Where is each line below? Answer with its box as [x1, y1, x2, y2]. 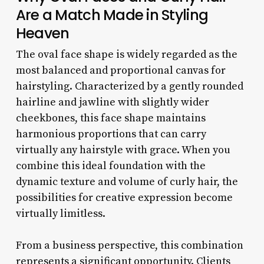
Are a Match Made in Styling [15, 4, 209, 25]
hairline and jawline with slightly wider [15, 95, 209, 109]
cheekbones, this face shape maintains [15, 111, 206, 125]
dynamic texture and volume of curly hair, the [15, 174, 238, 189]
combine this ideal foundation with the [15, 159, 206, 173]
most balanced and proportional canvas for [15, 63, 226, 77]
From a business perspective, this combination [15, 238, 243, 252]
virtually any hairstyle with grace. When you [15, 143, 230, 157]
